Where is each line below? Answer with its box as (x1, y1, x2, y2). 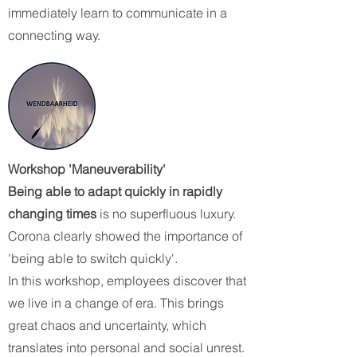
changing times (8, 206, 96, 222)
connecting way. (8, 27, 100, 43)
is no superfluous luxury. (96, 206, 236, 222)
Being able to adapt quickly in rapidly (8, 183, 222, 199)
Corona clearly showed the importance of (8, 228, 242, 244)
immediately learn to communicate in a (8, 5, 227, 21)
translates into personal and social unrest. (8, 339, 245, 355)
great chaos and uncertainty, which (8, 317, 206, 333)
